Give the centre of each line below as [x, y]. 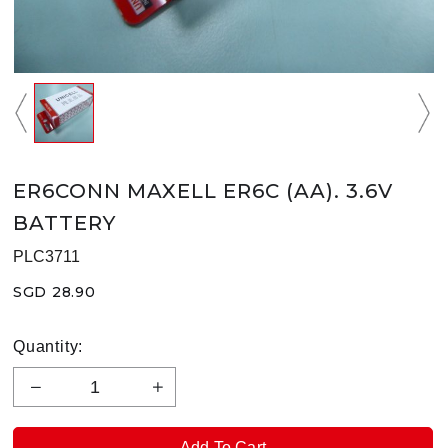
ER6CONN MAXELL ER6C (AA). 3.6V [203, 191]
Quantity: [48, 347]
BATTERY [64, 223]
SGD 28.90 [54, 292]
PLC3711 [46, 257]
